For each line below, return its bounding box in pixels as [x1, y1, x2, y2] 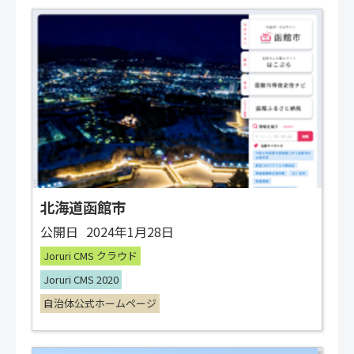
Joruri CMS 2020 [43, 272, 119, 288]
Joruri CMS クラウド [43, 248, 137, 264]
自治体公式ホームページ [43, 296, 156, 311]
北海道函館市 [40, 197, 126, 218]
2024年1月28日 [86, 222, 174, 242]
